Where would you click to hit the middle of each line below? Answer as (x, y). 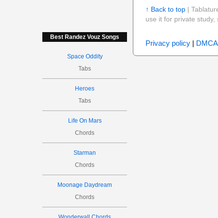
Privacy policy (168, 43)
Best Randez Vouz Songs (85, 37)
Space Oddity (85, 56)
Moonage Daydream (85, 185)
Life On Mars (85, 121)
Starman (85, 153)
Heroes (85, 89)
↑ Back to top (165, 9)
